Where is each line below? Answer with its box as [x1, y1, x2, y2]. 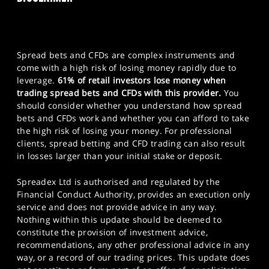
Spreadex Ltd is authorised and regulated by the [17, 176, 220, 188]
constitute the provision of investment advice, [17, 226, 208, 238]
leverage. [17, 74, 58, 86]
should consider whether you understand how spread [17, 100, 243, 112]
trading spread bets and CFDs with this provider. [17, 87, 222, 99]
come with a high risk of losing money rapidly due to [17, 62, 237, 74]
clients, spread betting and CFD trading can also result [17, 138, 246, 150]
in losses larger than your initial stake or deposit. [17, 150, 223, 162]
